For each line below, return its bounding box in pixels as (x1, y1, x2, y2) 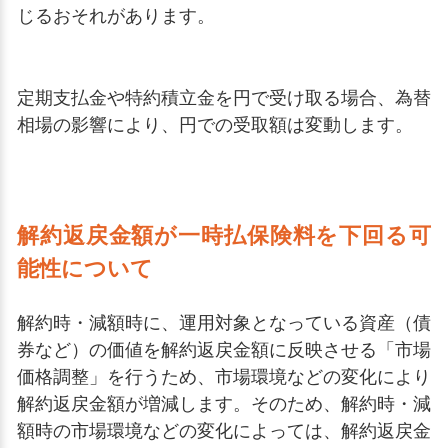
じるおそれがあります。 (17, 6, 215, 26)
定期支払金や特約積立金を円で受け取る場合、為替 (17, 88, 431, 108)
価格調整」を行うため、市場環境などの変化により (17, 367, 431, 387)
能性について (17, 256, 153, 281)
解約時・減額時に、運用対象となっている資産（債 (17, 313, 431, 333)
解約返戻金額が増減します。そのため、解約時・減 (17, 394, 431, 414)
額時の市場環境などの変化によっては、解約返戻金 (17, 421, 431, 441)
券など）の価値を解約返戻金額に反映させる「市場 (17, 340, 431, 360)
